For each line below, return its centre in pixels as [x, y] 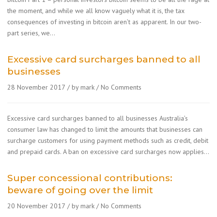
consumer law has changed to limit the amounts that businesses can [105, 129]
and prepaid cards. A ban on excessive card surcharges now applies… [108, 152]
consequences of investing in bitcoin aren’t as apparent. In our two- [104, 22]
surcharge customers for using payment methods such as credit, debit [108, 140]
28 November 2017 [36, 87]
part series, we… [31, 33]
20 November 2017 [36, 206]
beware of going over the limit [80, 190]
